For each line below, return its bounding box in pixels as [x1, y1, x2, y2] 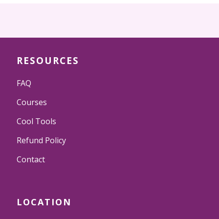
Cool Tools [17, 115, 57, 127]
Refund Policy [17, 134, 66, 146]
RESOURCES [17, 54, 80, 67]
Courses [17, 96, 47, 108]
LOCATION [17, 196, 72, 208]
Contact [17, 153, 45, 165]
